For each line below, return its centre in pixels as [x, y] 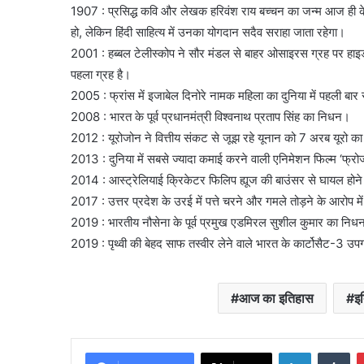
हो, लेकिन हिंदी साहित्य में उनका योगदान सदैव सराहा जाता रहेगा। [208, 32]
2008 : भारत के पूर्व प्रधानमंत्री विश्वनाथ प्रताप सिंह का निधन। [210, 116]
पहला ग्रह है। [101, 74]
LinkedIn [331, 351]
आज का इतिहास [276, 298]
